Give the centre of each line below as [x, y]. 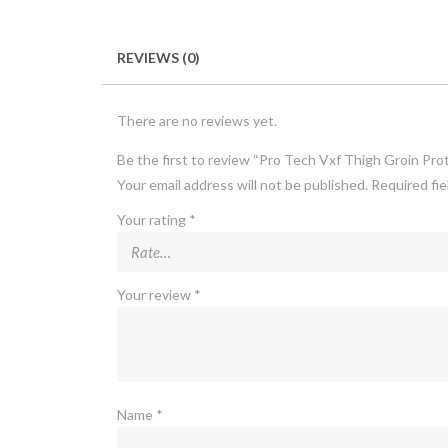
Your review [155, 294]
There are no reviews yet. [197, 120]
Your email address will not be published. [242, 184]
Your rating [153, 219]
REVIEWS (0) [158, 57]
